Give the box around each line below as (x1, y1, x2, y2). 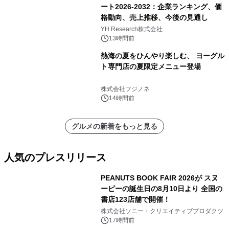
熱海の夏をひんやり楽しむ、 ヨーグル (100, 52, 224, 60)
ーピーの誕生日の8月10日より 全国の (100, 185, 222, 193)
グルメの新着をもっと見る (72, 122, 157, 131)
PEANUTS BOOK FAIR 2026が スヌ (100, 174, 218, 182)
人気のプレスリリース (4, 152, 106, 164)
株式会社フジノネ (100, 85, 150, 93)
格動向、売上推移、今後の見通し (100, 13, 208, 22)
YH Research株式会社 (100, 26, 163, 33)
